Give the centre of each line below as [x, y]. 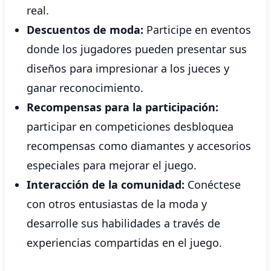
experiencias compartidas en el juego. [124, 243]
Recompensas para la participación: [122, 107]
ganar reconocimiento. [85, 88]
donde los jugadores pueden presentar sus [137, 49]
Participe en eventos [197, 30]
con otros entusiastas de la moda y [117, 204]
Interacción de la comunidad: [106, 184]
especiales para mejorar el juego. [112, 165]
